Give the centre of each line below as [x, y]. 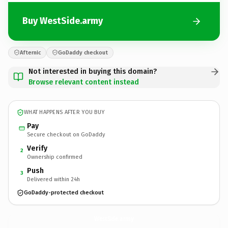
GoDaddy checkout [83, 52]
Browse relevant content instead [84, 82]
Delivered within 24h [53, 179]
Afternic [30, 52]
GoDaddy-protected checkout [64, 193]
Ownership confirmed [55, 157]
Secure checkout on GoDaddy [66, 134]
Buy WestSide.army [63, 21]
